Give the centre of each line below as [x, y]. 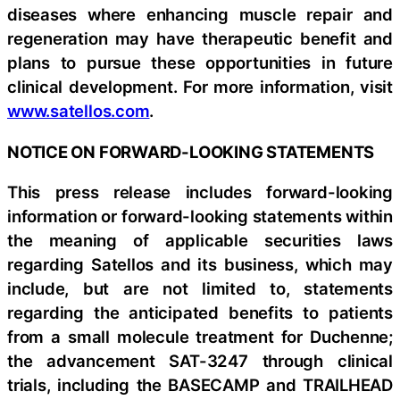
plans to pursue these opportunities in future [200, 63]
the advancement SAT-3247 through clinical [200, 361]
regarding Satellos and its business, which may [200, 265]
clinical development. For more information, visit [200, 87]
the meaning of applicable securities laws [200, 241]
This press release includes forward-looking [200, 192]
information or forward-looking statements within [200, 217]
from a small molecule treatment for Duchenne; [200, 337]
